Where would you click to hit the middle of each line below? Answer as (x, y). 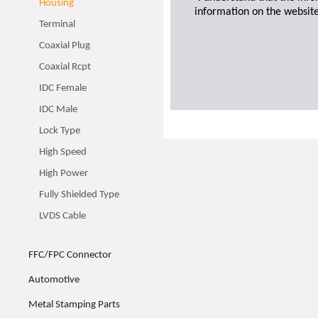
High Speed (63, 152)
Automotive (54, 280)
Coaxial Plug (65, 46)
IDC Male (58, 110)
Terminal (57, 24)
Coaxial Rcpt (65, 67)
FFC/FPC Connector (70, 255)
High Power (64, 174)
